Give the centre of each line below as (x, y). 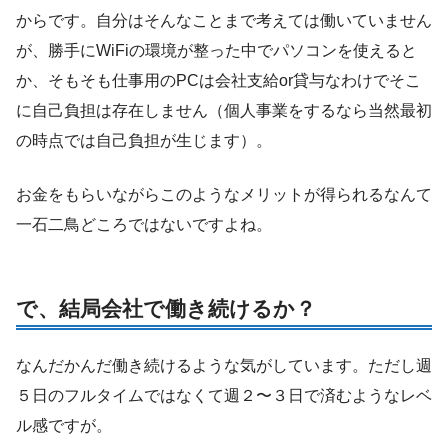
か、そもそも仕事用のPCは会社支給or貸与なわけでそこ (218, 81)
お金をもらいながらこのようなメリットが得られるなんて (224, 195)
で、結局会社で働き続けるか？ (166, 309)
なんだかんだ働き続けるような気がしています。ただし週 (224, 366)
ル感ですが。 (64, 426)
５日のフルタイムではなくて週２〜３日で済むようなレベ (224, 396)
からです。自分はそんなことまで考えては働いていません (224, 21)
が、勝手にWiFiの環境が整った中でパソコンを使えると (216, 51)
